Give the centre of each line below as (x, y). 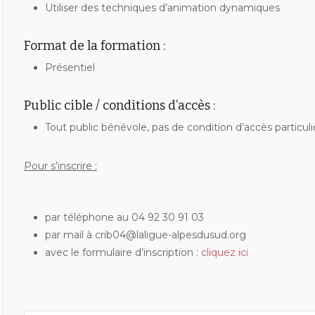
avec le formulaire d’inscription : (123, 252)
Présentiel (70, 67)
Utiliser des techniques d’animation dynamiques (162, 8)
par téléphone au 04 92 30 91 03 (124, 217)
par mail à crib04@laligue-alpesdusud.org (145, 235)
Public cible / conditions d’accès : (119, 105)
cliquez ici (224, 252)
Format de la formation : (94, 46)
